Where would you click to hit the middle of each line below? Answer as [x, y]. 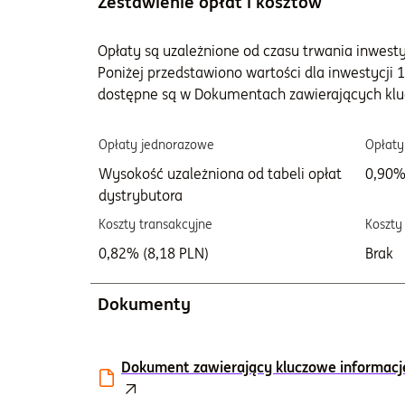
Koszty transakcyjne [155, 224]
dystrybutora [141, 195]
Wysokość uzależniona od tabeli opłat [220, 174]
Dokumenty [144, 304]
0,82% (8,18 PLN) [154, 253]
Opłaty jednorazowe [156, 145]
